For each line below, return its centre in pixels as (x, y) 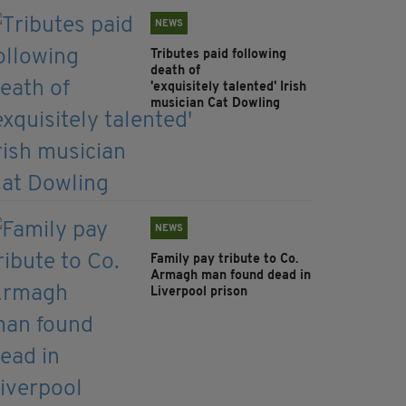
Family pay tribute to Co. (224, 260)
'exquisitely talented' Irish (228, 88)
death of (175, 72)
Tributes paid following (218, 55)
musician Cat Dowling (217, 104)
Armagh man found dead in (231, 276)
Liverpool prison (201, 293)
